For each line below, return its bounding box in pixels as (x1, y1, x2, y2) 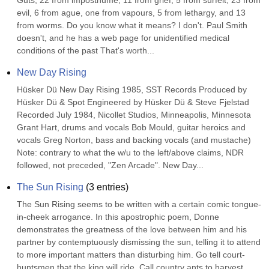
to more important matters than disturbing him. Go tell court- (17, 250, 245, 259)
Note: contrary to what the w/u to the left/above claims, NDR (17, 148, 244, 157)
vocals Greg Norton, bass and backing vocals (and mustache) (17, 135, 251, 145)
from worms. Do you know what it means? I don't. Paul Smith (17, 20, 247, 30)
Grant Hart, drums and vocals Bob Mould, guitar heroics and (17, 122, 246, 132)
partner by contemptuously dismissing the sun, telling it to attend (17, 237, 261, 247)
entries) (94, 182, 128, 192)
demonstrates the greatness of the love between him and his (17, 225, 247, 234)
